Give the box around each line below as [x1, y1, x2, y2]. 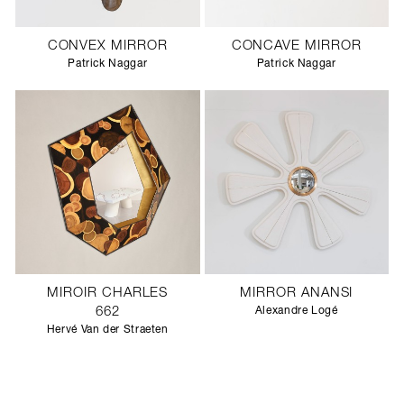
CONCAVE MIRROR [231, 39, 362, 53]
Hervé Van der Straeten [46, 325, 169, 335]
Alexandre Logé [254, 306, 338, 317]
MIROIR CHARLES [47, 287, 169, 300]
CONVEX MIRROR [47, 39, 168, 53]
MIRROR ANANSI [240, 287, 353, 300]
